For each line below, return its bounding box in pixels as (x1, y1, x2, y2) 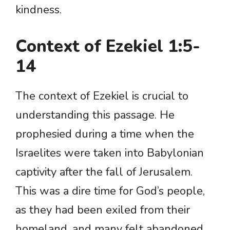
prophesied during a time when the (15, 126, 194, 142)
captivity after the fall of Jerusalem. (15, 164, 193, 180)
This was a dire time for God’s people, (15, 183, 205, 199)
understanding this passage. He (15, 107, 175, 123)
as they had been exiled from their (15, 202, 190, 218)
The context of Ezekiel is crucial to (15, 88, 188, 104)
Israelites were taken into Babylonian (15, 145, 204, 161)
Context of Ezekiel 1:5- (15, 35, 200, 59)
